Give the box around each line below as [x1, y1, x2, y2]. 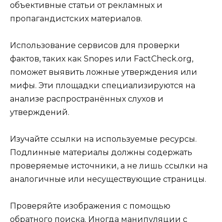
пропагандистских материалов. [10, 13, 142, 23]
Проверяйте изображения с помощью [10, 201, 170, 211]
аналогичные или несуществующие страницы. [10, 174, 206, 184]
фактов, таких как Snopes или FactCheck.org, [10, 54, 193, 63]
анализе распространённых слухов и [10, 94, 164, 104]
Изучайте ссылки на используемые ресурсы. [10, 134, 197, 144]
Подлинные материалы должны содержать [10, 148, 192, 158]
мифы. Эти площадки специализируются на [10, 80, 195, 90]
